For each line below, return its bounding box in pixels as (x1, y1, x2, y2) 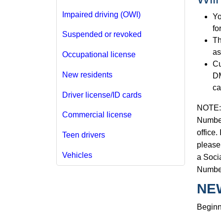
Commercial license (62, 110, 132, 119)
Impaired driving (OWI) (62, 10, 141, 19)
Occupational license (62, 50, 136, 59)
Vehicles (62, 150, 92, 159)
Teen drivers (62, 131, 105, 140)
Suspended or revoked (62, 30, 142, 39)
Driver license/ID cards (62, 90, 142, 99)
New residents (62, 70, 112, 79)
